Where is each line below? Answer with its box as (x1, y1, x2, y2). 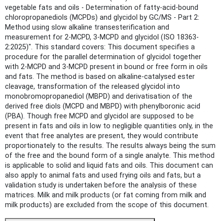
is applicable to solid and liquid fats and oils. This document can (5, 161, 213, 170)
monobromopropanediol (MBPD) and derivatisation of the (5, 92, 192, 101)
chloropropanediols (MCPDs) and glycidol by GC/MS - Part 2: (5, 13, 199, 22)
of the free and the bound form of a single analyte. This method (5, 151, 215, 160)
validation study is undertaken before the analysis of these (5, 181, 197, 189)
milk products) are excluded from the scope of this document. (5, 200, 209, 209)
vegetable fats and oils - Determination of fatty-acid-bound (5, 3, 198, 12)
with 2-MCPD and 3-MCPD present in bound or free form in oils (5, 62, 208, 71)
